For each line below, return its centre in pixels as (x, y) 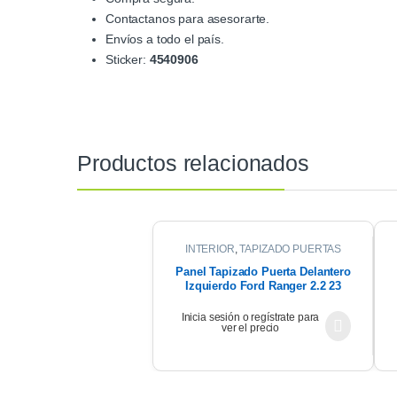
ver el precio (250, 328)
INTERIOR (210, 249)
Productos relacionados (193, 163)
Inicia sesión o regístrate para (250, 318)
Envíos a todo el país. (165, 39)
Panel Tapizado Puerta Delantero (263, 272)
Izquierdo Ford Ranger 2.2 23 (263, 286)
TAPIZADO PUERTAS (291, 249)
